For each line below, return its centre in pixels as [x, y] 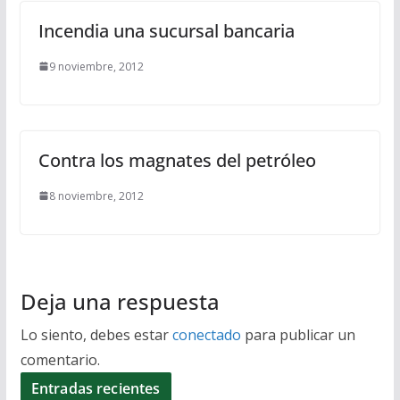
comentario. [60, 359]
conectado [206, 334]
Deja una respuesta [120, 301]
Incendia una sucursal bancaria [166, 30]
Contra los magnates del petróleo [177, 160]
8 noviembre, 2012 [96, 196]
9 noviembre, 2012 [96, 66]
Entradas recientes [96, 388]
